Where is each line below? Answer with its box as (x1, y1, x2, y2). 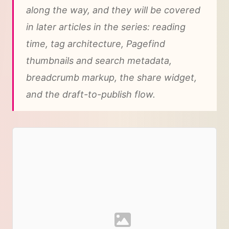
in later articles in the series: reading (26, 21, 186, 32)
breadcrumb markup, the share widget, (26, 72, 197, 83)
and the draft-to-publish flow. (26, 88, 155, 100)
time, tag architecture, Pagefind (26, 38, 165, 49)
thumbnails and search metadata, (26, 55, 172, 66)
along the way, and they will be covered (26, 4, 200, 15)
